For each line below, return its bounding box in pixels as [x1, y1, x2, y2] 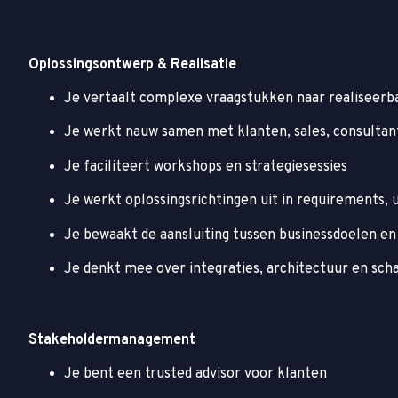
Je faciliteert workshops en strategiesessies [64, 157, 347, 176]
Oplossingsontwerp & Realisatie [28, 55, 236, 74]
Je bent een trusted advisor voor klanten [64, 365, 327, 384]
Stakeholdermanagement [28, 330, 195, 349]
